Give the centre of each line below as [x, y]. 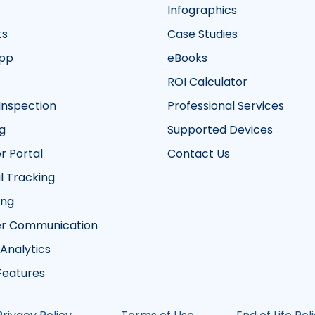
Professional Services [226, 106]
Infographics [202, 11]
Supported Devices [220, 130]
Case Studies [202, 34]
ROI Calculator [207, 82]
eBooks [187, 58]
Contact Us [199, 154]
